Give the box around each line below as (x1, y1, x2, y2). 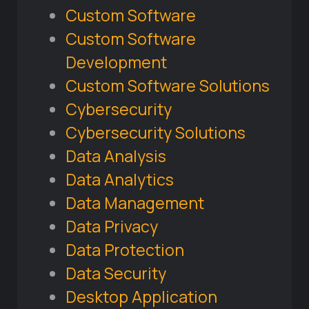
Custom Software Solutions (66, 74, 270, 97)
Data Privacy (66, 215, 158, 238)
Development (66, 51, 167, 74)
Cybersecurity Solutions (66, 121, 246, 144)
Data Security (66, 262, 166, 285)
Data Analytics (66, 168, 174, 191)
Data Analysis (66, 145, 166, 168)
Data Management (66, 192, 204, 215)
